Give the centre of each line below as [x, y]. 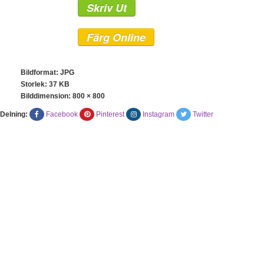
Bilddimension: [47, 96]
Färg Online [116, 37]
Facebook [62, 114]
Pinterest [110, 114]
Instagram [159, 114]
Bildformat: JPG [47, 72]
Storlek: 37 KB [45, 84]
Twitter [203, 114]
